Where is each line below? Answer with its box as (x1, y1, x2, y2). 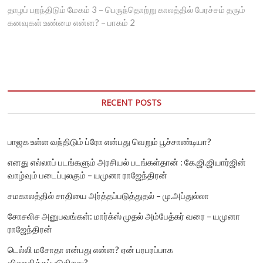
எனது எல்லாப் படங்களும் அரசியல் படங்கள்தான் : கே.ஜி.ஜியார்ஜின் (8, 156, 247, 167)
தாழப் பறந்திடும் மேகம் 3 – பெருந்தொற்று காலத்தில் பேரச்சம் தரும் (8, 4, 246, 15)
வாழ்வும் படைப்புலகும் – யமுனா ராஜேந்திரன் (8, 169, 168, 180)
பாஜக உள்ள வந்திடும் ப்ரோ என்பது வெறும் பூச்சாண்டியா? (8, 136, 212, 147)
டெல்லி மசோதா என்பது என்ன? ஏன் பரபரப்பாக (8, 244, 174, 255)
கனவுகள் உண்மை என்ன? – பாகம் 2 (8, 16, 136, 28)
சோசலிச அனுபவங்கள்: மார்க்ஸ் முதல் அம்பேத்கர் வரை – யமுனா (8, 210, 241, 221)
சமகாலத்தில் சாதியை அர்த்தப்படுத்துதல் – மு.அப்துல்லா (8, 190, 210, 201)
